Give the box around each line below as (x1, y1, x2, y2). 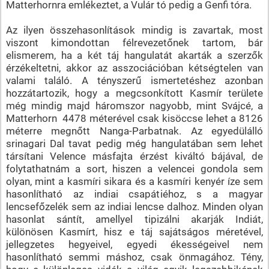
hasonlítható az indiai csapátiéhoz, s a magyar (5, 187, 264, 200)
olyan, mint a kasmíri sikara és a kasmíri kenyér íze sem (5, 175, 264, 187)
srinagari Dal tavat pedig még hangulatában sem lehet (5, 137, 264, 150)
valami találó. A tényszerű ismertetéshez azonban (5, 74, 264, 86)
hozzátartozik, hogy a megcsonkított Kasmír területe (5, 86, 264, 99)
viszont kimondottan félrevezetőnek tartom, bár (5, 36, 264, 49)
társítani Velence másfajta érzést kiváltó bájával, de (5, 150, 264, 162)
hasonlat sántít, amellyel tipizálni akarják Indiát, (5, 213, 264, 225)
